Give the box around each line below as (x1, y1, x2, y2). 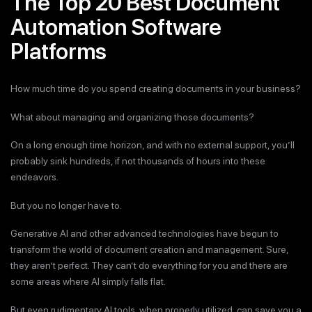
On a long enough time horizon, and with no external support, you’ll (10, 139, 295, 150)
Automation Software (10, 14, 221, 40)
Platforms (10, 38, 107, 65)
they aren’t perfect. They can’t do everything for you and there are (10, 260, 288, 271)
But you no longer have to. (10, 199, 122, 211)
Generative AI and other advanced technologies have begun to (10, 228, 279, 239)
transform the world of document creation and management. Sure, (10, 244, 288, 255)
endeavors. (10, 171, 58, 182)
